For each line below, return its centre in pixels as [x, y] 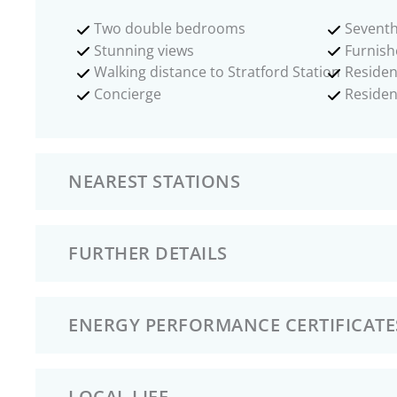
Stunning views [144, 50]
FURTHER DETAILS [148, 253]
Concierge [128, 94]
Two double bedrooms [170, 28]
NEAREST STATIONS [154, 181]
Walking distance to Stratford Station [217, 72]
